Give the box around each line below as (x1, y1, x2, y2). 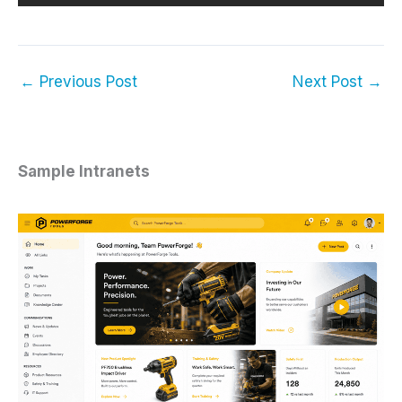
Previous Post (35, 73, 137, 92)
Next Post (293, 73, 367, 92)
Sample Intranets (18, 162, 150, 181)
